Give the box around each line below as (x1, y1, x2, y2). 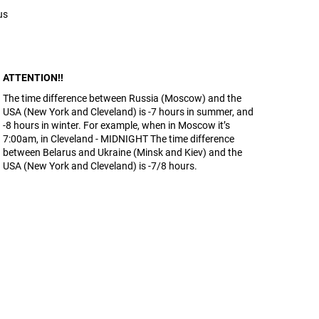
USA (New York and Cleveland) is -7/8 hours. (3, 160, 198, 172)
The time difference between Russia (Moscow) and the (3, 93, 242, 104)
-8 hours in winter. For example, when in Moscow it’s (3, 120, 231, 131)
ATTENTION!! (3, 72, 64, 83)
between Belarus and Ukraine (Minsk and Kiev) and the (3, 147, 243, 158)
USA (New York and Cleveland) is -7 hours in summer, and (3, 106, 254, 117)
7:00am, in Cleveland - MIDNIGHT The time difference (3, 133, 235, 145)
